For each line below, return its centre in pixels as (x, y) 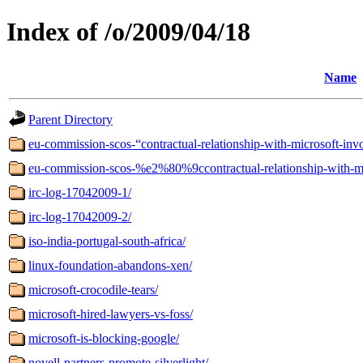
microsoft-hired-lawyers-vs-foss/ (111, 314)
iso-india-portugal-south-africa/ (107, 241)
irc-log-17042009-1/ (80, 192)
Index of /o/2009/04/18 (128, 32)
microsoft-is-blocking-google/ (104, 338)
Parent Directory (70, 119)
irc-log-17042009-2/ (80, 216)
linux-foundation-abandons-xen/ (110, 265)
